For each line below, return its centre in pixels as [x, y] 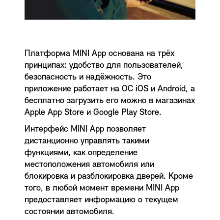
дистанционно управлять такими [87, 141]
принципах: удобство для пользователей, [104, 66]
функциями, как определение [81, 153]
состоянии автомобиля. [69, 212]
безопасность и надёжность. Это [88, 78]
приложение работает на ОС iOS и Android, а [110, 89]
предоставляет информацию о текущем [101, 200]
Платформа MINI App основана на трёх [99, 54]
